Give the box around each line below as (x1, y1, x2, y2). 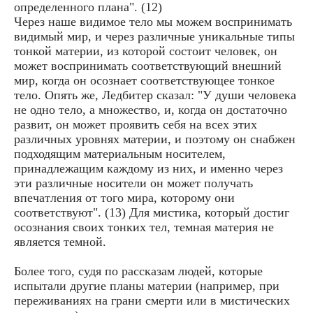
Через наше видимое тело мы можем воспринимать (14, 14, 292, 29)
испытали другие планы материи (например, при (14, 278, 279, 293)
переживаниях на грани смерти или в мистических (14, 293, 290, 307)
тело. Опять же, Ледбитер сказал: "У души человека (14, 87, 296, 102)
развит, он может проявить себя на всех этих (14, 117, 257, 131)
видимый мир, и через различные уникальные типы (14, 29, 295, 43)
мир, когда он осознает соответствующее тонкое (14, 73, 275, 87)
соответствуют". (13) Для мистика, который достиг (14, 205, 289, 219)
